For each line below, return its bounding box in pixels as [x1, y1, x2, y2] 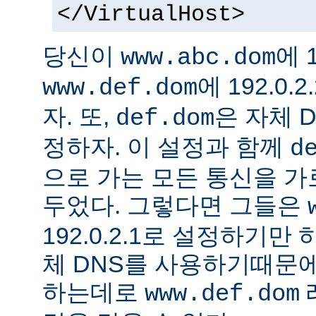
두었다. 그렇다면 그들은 [42, 192, 308, 219]
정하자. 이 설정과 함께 [42, 133, 290, 161]
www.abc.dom [121, 44, 276, 72]
